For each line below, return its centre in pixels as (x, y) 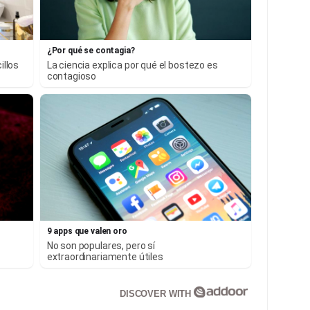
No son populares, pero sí (101, 246)
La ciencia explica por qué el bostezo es (132, 65)
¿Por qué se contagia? (91, 50)
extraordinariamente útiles (105, 257)
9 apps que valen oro (87, 231)
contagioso (72, 76)
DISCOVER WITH (157, 294)
